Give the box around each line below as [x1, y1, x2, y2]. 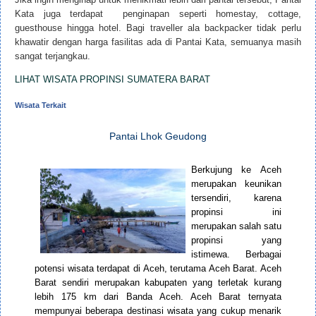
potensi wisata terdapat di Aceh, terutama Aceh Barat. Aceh [35, 263, 281, 274]
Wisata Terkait [15, 101, 66, 110]
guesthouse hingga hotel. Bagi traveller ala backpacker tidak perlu [15, 23, 301, 34]
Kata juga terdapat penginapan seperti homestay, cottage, [15, 8, 301, 20]
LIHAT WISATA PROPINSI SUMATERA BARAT [15, 74, 210, 85]
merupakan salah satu [190, 221, 281, 232]
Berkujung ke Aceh [190, 164, 281, 176]
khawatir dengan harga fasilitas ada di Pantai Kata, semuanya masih [15, 37, 301, 48]
